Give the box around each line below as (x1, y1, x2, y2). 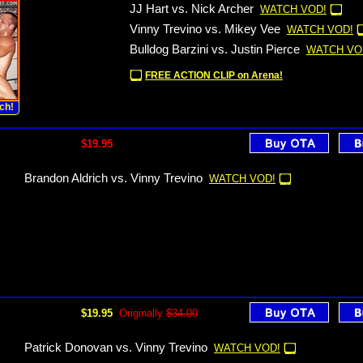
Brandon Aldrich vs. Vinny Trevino (24, 172, 203, 185)
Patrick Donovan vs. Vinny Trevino (24, 341, 207, 354)
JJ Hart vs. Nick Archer (130, 2, 254, 15)
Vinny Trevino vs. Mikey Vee (130, 23, 280, 36)
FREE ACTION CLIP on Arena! (145, 70, 283, 81)
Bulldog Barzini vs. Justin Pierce (130, 43, 300, 56)
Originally (119, 307, 166, 319)
